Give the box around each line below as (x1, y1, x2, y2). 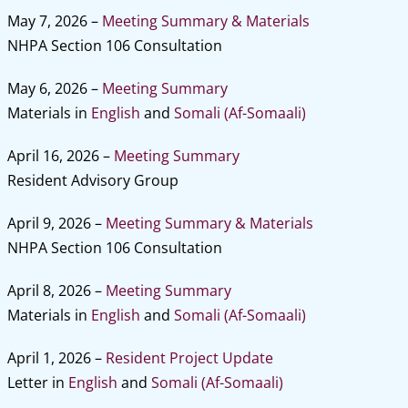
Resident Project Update (105, 348, 273, 368)
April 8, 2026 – (6, 280, 106, 301)
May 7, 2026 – (6, 11, 102, 31)
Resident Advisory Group (6, 170, 178, 190)
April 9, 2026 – (6, 213, 106, 233)
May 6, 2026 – (6, 78, 102, 98)
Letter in (6, 372, 68, 393)
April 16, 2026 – (6, 146, 114, 166)
